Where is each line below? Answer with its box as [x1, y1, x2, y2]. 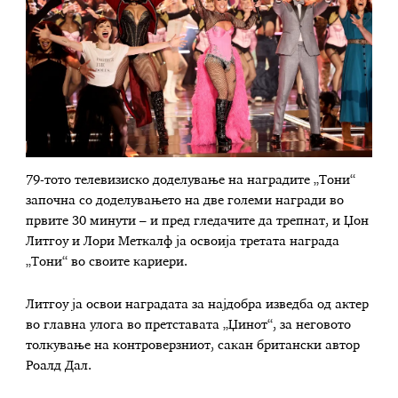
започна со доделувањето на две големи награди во [26, 195, 345, 208]
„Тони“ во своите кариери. [26, 256, 188, 269]
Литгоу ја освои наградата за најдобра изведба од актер [26, 298, 370, 311]
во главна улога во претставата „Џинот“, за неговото [26, 318, 352, 331]
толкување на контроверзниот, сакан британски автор [26, 338, 361, 352]
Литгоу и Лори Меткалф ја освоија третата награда [26, 235, 340, 249]
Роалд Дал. [26, 359, 92, 372]
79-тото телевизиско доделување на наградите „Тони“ [26, 174, 356, 187]
